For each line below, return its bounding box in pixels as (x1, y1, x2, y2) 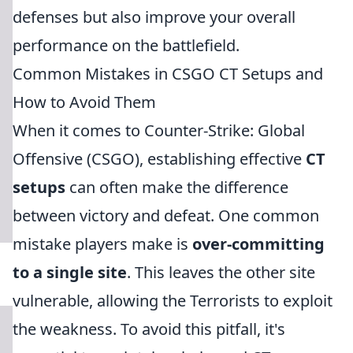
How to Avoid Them (13, 91, 156, 113)
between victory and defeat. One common (13, 205, 319, 226)
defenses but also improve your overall (13, 6, 295, 28)
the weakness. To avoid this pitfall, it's (13, 318, 285, 340)
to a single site (13, 262, 127, 283)
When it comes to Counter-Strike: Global (13, 120, 305, 141)
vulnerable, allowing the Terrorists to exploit (13, 290, 333, 311)
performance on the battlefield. (13, 35, 240, 56)
